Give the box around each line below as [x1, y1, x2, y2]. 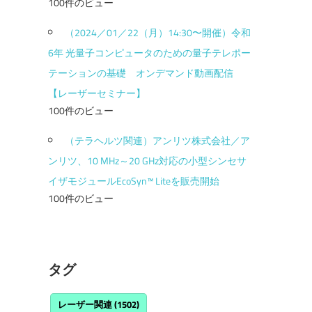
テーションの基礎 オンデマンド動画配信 [47, 65, 243, 80]
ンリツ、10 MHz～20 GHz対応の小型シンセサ [47, 153, 247, 168]
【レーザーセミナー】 [47, 85, 146, 100]
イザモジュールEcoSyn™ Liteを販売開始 [47, 173, 219, 188]
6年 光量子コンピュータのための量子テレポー [47, 45, 251, 60]
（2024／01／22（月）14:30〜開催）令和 [64, 24, 251, 40]
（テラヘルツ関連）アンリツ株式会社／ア [64, 132, 250, 148]
